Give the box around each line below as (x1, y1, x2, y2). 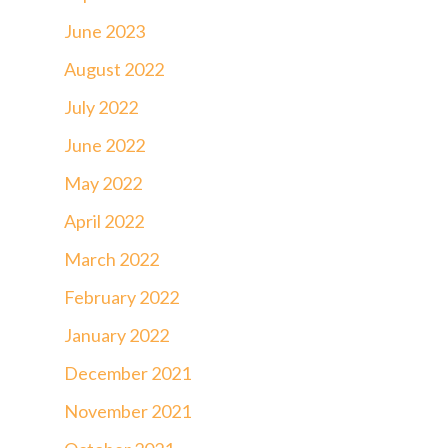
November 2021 (64, 399, 191, 422)
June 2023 (64, 19, 145, 42)
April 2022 (64, 209, 144, 232)
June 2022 (64, 133, 145, 156)
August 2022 (64, 57, 164, 80)
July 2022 (64, 95, 138, 118)
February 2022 (64, 285, 179, 308)
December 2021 (64, 361, 191, 384)
